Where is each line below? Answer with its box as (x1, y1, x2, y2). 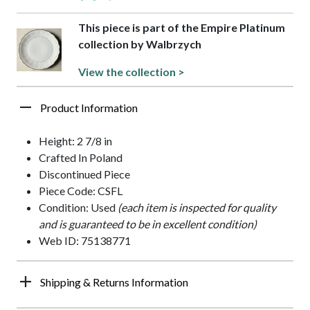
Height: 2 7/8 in (39, 134, 112, 148)
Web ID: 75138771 (39, 234, 131, 248)
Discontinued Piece (39, 167, 130, 181)
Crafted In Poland (39, 151, 122, 165)
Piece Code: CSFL (39, 184, 122, 198)
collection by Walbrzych (77, 37, 201, 51)
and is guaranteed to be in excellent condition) (39, 217, 257, 231)
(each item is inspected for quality (118, 201, 276, 215)
